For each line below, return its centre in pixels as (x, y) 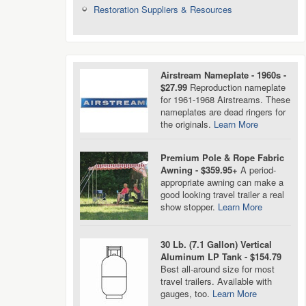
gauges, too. (186, 293)
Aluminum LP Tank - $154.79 (221, 256)
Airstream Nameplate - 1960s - (223, 75)
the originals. (187, 124)
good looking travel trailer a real (222, 194)
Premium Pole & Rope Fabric (222, 157)
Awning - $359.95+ (199, 170)
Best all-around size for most (218, 269)
